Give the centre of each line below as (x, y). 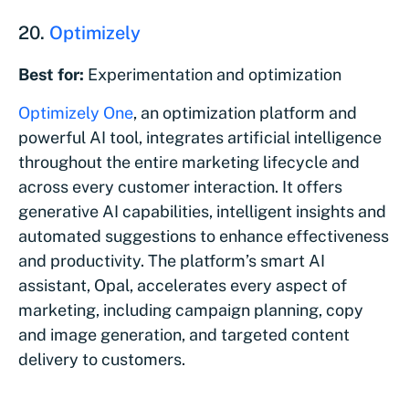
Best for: (51, 74)
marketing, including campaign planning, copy (191, 309)
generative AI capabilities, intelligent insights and (202, 211)
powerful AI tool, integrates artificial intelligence (200, 137)
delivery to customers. (104, 359)
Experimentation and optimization (213, 74)
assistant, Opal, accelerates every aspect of (183, 285)
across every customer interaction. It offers (180, 186)
